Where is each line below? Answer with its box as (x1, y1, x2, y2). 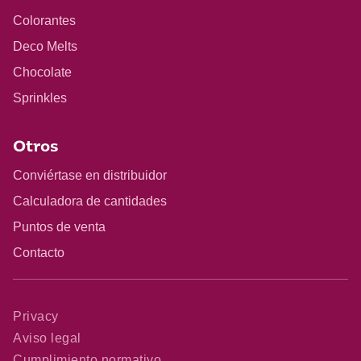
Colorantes (13, 13, 76, 27)
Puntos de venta (13, 219, 106, 234)
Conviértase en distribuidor (13, 168, 167, 182)
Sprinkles (13, 90, 67, 105)
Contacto (13, 245, 64, 259)
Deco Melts (13, 39, 77, 53)
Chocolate (13, 64, 72, 79)
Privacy (13, 309, 59, 323)
